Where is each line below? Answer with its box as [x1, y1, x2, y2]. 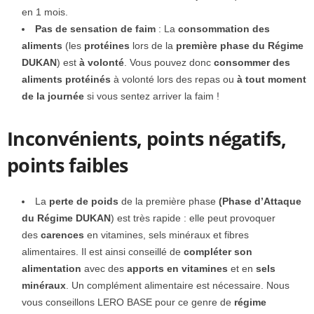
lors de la [130, 40, 176, 52]
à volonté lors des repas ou [111, 74, 237, 86]
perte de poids [49, 196, 118, 207]
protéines [84, 40, 130, 52]
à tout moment [237, 74, 306, 86]
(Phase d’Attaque [219, 196, 301, 207]
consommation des [178, 23, 270, 35]
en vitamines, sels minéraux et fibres [84, 229, 249, 241]
